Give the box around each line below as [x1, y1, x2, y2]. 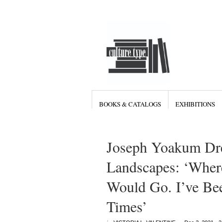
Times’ [106, 196, 147, 216]
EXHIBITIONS [175, 100, 215, 109]
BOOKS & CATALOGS [99, 100, 161, 109]
